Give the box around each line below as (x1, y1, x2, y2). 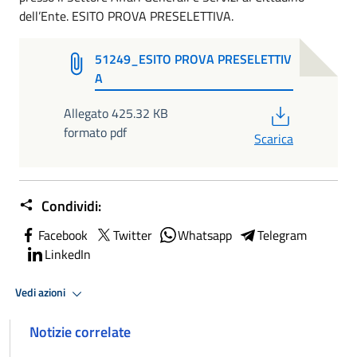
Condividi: (38, 194, 101, 217)
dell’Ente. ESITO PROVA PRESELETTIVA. (19, 6, 233, 25)
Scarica (254, 128, 293, 148)
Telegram (257, 225, 307, 245)
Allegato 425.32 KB (64, 103, 168, 123)
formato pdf (64, 122, 127, 142)
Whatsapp (178, 225, 232, 245)
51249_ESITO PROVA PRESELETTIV (95, 49, 292, 69)
